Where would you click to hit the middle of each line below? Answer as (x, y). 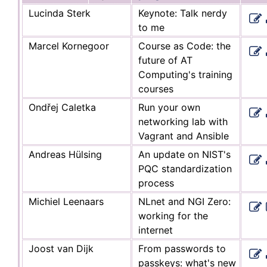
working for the (173, 215)
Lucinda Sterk (60, 13)
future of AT (165, 60)
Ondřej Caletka (62, 107)
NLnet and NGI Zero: (184, 201)
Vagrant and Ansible (184, 136)
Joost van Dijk (61, 248)
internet (156, 230)
